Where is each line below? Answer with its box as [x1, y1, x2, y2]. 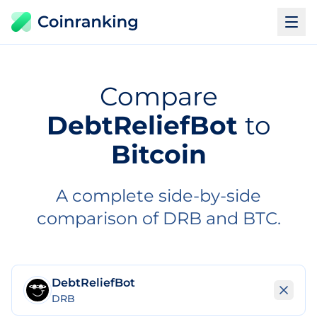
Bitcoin [110, 139, 207, 170]
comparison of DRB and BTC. [36, 208, 281, 229]
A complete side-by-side [56, 185, 261, 206]
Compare [99, 81, 218, 112]
